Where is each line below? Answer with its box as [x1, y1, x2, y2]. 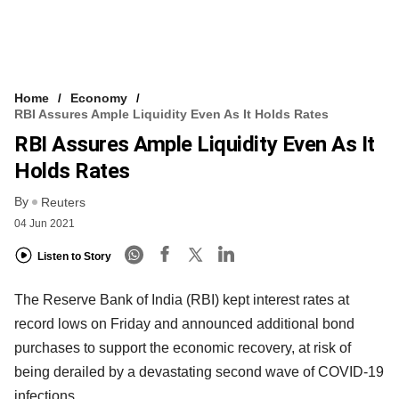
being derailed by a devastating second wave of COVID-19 [14, 364, 384, 380]
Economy [70, 90, 127, 105]
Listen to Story [37, 249, 111, 263]
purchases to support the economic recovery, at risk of [14, 340, 351, 356]
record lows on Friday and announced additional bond [14, 316, 354, 332]
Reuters [41, 195, 85, 210]
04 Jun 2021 [14, 217, 75, 231]
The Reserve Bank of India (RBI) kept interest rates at [14, 292, 349, 308]
